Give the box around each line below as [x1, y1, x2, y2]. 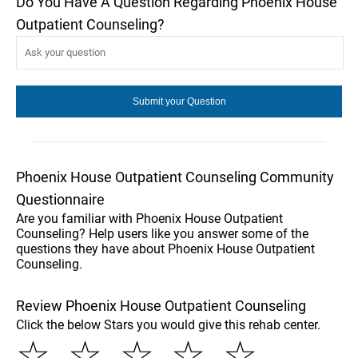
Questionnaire [16, 190, 105, 208]
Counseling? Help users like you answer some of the [16, 225, 308, 241]
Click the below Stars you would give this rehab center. [16, 316, 320, 332]
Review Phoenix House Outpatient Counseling [16, 296, 306, 314]
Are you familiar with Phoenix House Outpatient [16, 210, 283, 226]
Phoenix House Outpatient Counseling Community [16, 168, 334, 185]
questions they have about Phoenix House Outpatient [16, 241, 315, 257]
